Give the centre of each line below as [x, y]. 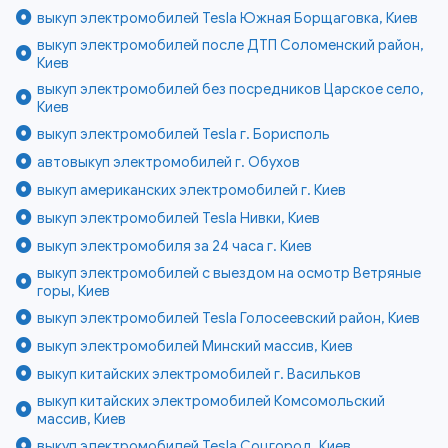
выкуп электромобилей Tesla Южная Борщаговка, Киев [228, 18]
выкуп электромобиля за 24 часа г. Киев [175, 246]
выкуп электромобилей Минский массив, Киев [195, 346]
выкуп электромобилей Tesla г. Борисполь [184, 134]
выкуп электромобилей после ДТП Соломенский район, [231, 45]
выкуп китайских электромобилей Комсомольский [211, 401]
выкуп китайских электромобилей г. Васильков [199, 374]
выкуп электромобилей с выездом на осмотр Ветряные [229, 273]
